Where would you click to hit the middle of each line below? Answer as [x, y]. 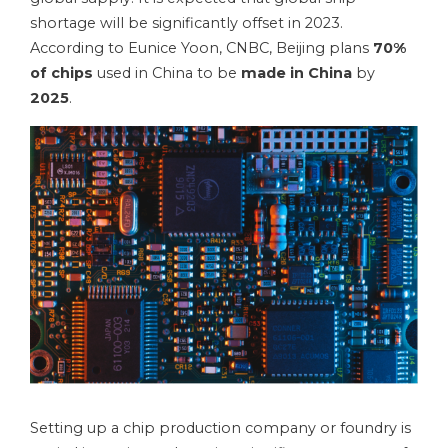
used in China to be [167, 72]
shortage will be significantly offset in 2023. [186, 22]
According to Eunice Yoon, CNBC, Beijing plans [201, 47]
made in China [298, 72]
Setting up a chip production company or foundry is [220, 428]
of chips [61, 72]
